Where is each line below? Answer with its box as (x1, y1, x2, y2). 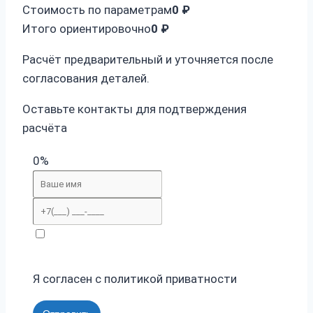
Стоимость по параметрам (22, 3, 172, 17)
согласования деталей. (22, 71, 150, 86)
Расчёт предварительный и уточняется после (22, 52, 273, 67)
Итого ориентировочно (22, 22, 151, 36)
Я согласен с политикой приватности (33, 272, 237, 286)
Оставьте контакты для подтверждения (22, 102, 247, 117)
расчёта (22, 121, 67, 136)
